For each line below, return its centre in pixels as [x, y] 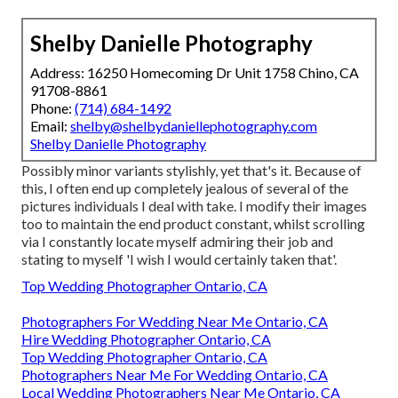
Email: [50, 125]
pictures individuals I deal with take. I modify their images [194, 205]
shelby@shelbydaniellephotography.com [194, 125]
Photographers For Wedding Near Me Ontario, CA [175, 321]
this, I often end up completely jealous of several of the [185, 187]
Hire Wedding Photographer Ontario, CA [146, 338]
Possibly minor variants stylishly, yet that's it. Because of [191, 170]
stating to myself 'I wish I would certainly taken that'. [179, 259]
